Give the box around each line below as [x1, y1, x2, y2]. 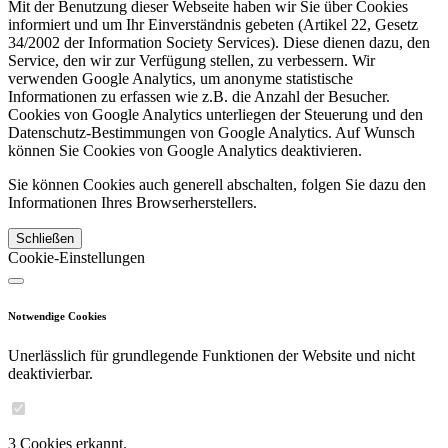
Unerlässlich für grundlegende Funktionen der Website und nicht [8, 346, 415, 364]
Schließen [16, 231, 74, 246]
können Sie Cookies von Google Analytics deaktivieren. [8, 142, 362, 159]
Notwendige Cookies [8, 309, 106, 322]
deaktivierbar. [8, 364, 93, 382]
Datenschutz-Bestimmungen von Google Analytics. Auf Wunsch [8, 124, 415, 141]
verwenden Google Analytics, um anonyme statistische [8, 70, 353, 87]
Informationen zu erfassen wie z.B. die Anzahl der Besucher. [8, 88, 390, 105]
